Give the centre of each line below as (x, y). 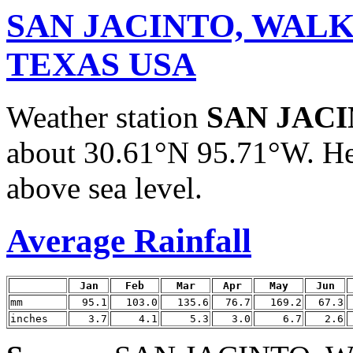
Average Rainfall (129, 240)
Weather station (106, 117)
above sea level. (104, 188)
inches (29, 318)
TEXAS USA (101, 64)
